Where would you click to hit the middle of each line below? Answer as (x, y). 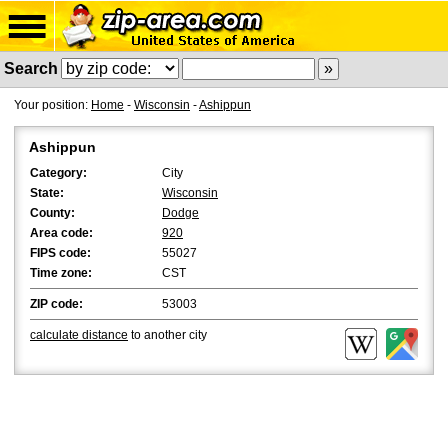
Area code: (61, 233)
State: (47, 193)
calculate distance (79, 335)
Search (31, 68)
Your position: (52, 105)
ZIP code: (56, 304)
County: (52, 213)
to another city (167, 335)
